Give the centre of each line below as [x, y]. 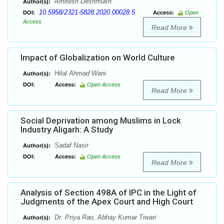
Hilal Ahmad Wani [79, 73]
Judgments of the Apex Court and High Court [107, 202]
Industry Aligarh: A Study [67, 130]
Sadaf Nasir [70, 145]
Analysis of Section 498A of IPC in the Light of [108, 193]
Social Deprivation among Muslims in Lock [101, 121]
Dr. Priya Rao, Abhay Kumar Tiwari [104, 217]
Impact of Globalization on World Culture [98, 58]
